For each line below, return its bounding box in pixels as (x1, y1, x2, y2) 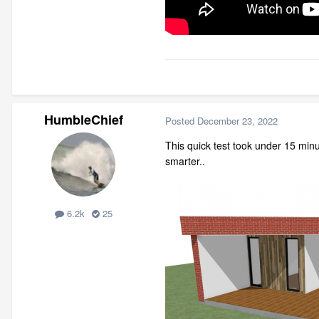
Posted (165, 113, 197, 127)
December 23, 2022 (197, 113, 278, 127)
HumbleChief (43, 110, 123, 130)
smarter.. (165, 154, 205, 169)
